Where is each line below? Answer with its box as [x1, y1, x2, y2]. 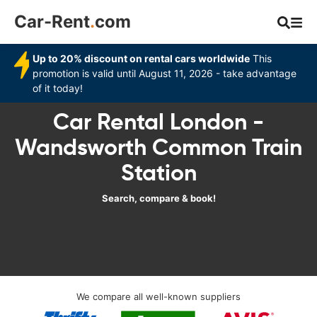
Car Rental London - [53, 108, 264, 136]
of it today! [33, 82, 83, 94]
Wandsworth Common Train [15, 133, 302, 161]
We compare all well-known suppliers [76, 291, 241, 302]
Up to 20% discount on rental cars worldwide [33, 52, 250, 64]
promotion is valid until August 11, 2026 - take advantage [33, 67, 297, 79]
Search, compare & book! [101, 192, 216, 204]
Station [120, 158, 197, 187]
